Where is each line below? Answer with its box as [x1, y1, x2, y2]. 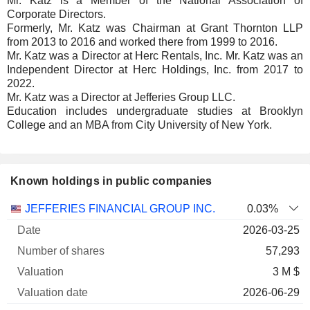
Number [95, 202, 134, 214]
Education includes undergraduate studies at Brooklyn [7, 105, 303, 117]
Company [10, 230, 57, 241]
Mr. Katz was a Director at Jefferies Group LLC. [7, 91, 235, 103]
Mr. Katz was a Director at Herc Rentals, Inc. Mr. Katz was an [7, 50, 303, 62]
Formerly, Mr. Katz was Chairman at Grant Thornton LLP [7, 22, 303, 34]
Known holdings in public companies [10, 175, 212, 187]
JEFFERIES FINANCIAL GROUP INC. [25, 203, 215, 215]
